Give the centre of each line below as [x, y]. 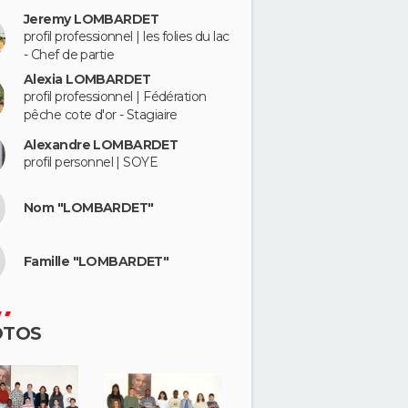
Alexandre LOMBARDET [101, 145]
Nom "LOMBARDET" [89, 208]
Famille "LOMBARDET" [97, 261]
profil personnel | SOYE [91, 163]
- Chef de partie [69, 55]
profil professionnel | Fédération [115, 97]
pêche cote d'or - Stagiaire [101, 115]
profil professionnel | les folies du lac [127, 37]
